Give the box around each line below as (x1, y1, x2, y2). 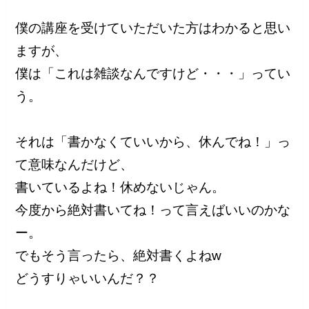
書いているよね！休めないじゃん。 (15, 179, 226, 195)
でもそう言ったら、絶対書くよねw (15, 248, 222, 263)
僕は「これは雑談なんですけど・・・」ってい (15, 66, 291, 81)
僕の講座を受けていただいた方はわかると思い (15, 20, 291, 35)
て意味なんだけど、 (15, 157, 134, 172)
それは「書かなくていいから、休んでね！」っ (15, 134, 291, 149)
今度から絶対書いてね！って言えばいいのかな (15, 202, 291, 217)
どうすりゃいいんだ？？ (15, 270, 160, 286)
